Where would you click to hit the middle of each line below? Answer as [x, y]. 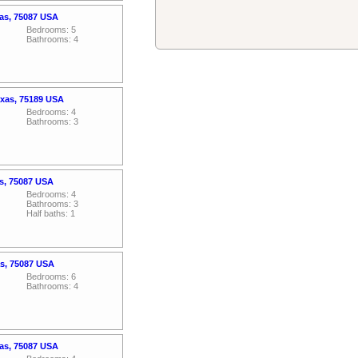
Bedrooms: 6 [51, 276]
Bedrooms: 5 [51, 30]
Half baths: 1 [51, 213]
